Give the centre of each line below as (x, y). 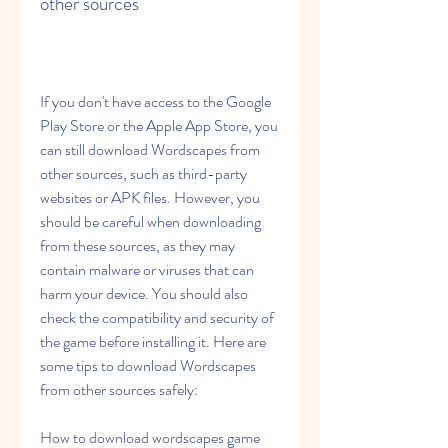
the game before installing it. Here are (153, 341)
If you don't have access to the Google (155, 101)
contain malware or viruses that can (147, 269)
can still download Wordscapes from (150, 149)
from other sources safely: (119, 389)
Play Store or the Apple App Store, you (159, 125)
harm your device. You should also (144, 293)
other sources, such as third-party (143, 173)
